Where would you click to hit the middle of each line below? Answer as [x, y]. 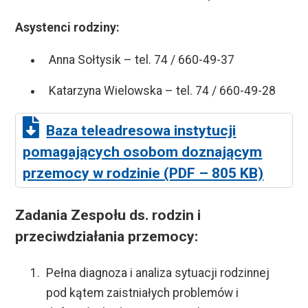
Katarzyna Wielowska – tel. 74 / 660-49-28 [163, 90]
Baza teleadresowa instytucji [141, 131]
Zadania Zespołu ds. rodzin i [108, 215]
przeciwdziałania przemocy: [107, 236]
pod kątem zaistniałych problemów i [142, 293]
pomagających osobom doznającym [143, 152]
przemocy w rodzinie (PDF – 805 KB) [143, 173]
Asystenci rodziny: [68, 28]
